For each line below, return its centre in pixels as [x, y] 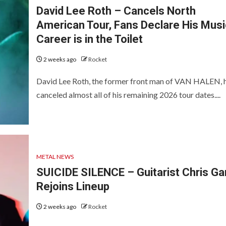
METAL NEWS [55, 157]
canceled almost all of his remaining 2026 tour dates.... [128, 94]
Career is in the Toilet [89, 39]
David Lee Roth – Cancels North [116, 11]
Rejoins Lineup [73, 187]
